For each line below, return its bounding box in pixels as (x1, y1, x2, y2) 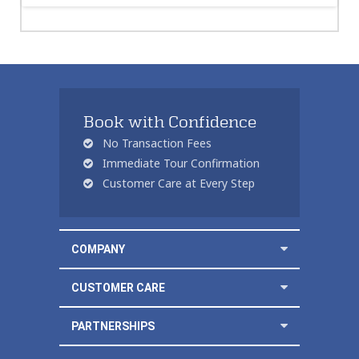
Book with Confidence (83, 112, 256, 131)
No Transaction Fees (99, 135, 212, 151)
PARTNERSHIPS (71, 319, 155, 333)
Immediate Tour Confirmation (99, 155, 260, 171)
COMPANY (71, 242, 125, 256)
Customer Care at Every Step (99, 175, 255, 191)
